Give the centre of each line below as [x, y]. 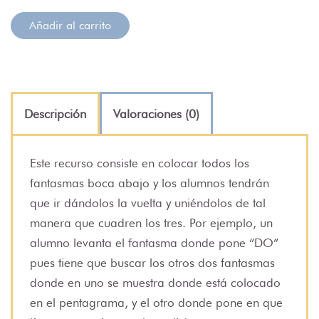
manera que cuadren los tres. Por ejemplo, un [151, 223]
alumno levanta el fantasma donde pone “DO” [154, 242]
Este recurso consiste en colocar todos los [140, 163]
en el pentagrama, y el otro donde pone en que [156, 302]
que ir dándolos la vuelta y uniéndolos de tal [148, 203]
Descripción [55, 114]
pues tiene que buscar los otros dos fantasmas [152, 262]
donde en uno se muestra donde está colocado [155, 282]
